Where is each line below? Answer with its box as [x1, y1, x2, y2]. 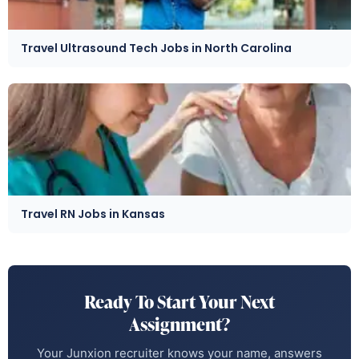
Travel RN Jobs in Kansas [21, 205, 165, 222]
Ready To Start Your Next [84, 288, 275, 314]
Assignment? [129, 311, 230, 337]
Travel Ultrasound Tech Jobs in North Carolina [21, 39, 292, 56]
